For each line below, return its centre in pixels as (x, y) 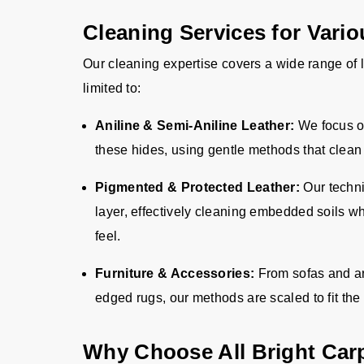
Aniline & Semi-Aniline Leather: (195, 126)
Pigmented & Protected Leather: (197, 187)
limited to (110, 88)
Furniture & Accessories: (175, 273)
